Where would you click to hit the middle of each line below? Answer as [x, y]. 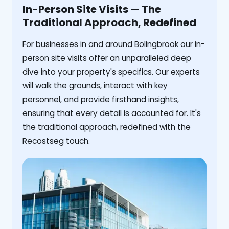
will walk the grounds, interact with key [95, 86]
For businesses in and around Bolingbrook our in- [114, 44]
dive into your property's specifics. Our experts [111, 72]
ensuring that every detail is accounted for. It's [112, 113]
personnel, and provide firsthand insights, [101, 100]
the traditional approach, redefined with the [107, 127]
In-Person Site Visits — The [92, 9]
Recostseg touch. [56, 141]
